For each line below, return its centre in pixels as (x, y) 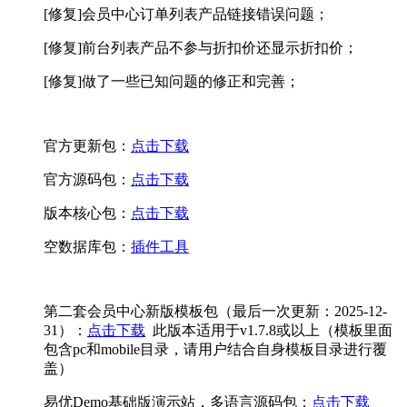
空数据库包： (87, 246)
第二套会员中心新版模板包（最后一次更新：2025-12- (215, 311)
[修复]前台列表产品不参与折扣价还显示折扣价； (201, 47)
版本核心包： (87, 213)
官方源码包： (87, 179)
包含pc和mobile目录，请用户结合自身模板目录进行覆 (215, 349)
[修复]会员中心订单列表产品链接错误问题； (186, 14)
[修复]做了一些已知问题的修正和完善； (172, 81)
